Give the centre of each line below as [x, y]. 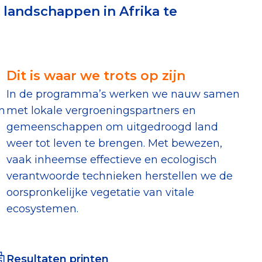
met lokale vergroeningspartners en [101, 110]
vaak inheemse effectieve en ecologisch [111, 159]
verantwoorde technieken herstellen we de [119, 176]
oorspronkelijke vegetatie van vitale [100, 192]
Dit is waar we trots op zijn [96, 75]
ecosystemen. [42, 208]
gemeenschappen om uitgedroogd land [112, 127]
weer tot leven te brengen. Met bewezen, [114, 143]
